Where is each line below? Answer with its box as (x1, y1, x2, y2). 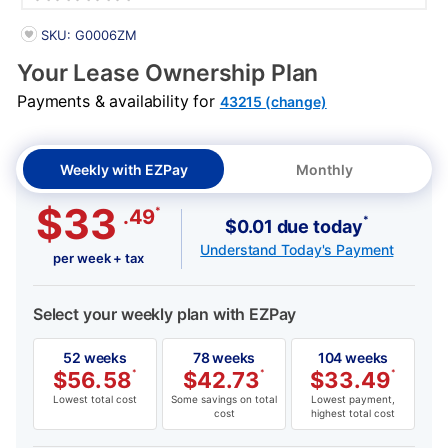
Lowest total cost (53, 393, 137, 406)
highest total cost (311, 407, 395, 420)
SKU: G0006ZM (40, 27, 137, 44)
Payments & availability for (17, 91, 220, 112)
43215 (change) (219, 93, 327, 111)
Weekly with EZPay (59, 161, 188, 179)
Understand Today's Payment (200, 240, 394, 258)
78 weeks (192, 349, 256, 367)
